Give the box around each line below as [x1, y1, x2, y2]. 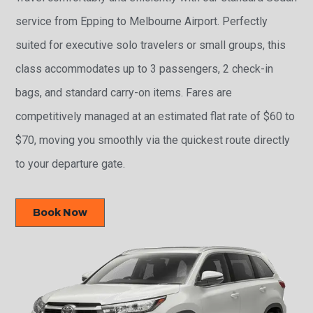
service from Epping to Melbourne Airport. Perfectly [15, 15, 268, 29]
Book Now [33, 207, 88, 219]
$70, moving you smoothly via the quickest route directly [15, 133, 291, 147]
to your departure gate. [15, 157, 126, 171]
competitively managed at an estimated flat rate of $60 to [15, 110, 296, 124]
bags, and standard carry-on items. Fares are [15, 86, 233, 100]
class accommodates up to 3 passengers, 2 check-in [15, 62, 274, 76]
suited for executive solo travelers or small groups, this [15, 38, 286, 52]
